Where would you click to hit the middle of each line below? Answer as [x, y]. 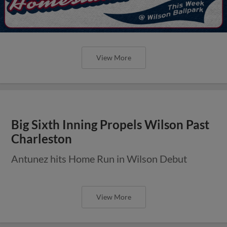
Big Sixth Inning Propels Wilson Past [110, 124]
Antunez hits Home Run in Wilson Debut [99, 158]
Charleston [42, 139]
